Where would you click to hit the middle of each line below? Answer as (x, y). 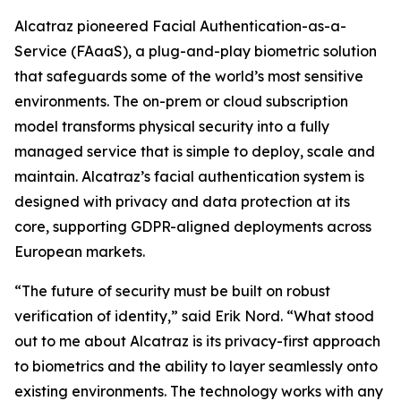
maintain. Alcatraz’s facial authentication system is (189, 176)
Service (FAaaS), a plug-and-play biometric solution (196, 51)
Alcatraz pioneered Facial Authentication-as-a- (180, 26)
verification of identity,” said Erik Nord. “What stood (194, 316)
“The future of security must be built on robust (172, 291)
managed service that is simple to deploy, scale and (195, 151)
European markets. (80, 252)
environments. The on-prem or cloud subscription (181, 101)
